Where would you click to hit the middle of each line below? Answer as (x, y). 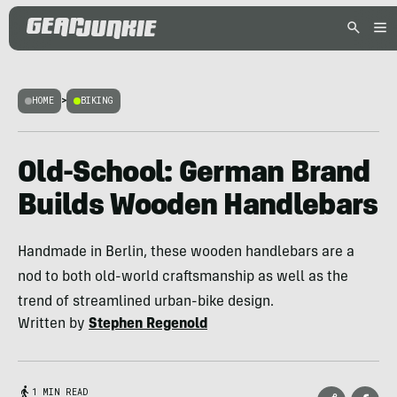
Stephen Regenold (148, 324)
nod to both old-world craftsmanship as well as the (183, 277)
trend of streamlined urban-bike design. (146, 302)
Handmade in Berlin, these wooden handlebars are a (186, 253)
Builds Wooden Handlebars (198, 207)
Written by (53, 324)
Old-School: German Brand (194, 175)
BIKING (97, 101)
